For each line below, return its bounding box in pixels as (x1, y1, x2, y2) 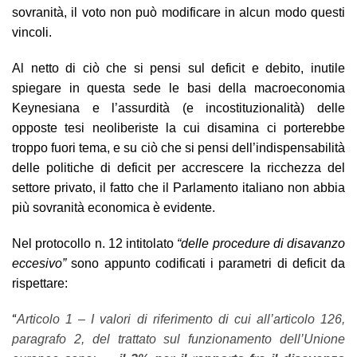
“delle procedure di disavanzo (177, 236, 345, 250)
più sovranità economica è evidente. (12, 200, 215, 214)
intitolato (126, 236, 178, 250)
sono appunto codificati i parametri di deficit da (66, 256, 345, 270)
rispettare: (12, 276, 68, 290)
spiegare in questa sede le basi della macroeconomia (12, 80, 345, 95)
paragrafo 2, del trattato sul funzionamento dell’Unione (12, 331, 345, 346)
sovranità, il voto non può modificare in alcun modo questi (12, 5, 345, 19)
